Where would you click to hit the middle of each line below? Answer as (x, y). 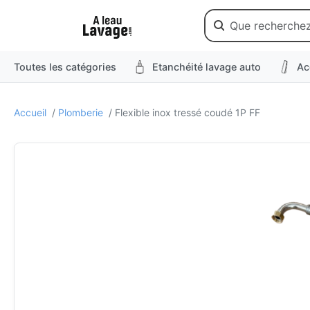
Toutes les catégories (65, 67)
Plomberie (81, 112)
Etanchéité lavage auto (207, 67)
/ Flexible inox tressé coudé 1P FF (183, 112)
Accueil (30, 112)
